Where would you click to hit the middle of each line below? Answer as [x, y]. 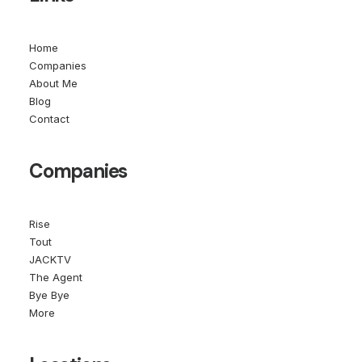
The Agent [56, 277]
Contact [49, 119]
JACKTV [50, 259]
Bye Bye [49, 295]
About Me [53, 83]
